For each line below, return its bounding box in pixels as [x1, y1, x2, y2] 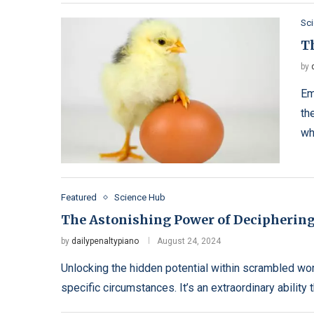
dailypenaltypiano [71, 236, 139, 247]
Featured [61, 192, 97, 203]
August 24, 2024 [157, 236, 221, 247]
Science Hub [114, 192, 165, 203]
